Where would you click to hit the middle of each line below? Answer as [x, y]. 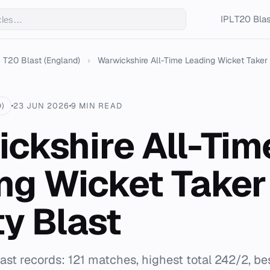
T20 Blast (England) [42, 60]
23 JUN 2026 [41, 106]
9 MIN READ [97, 106]
